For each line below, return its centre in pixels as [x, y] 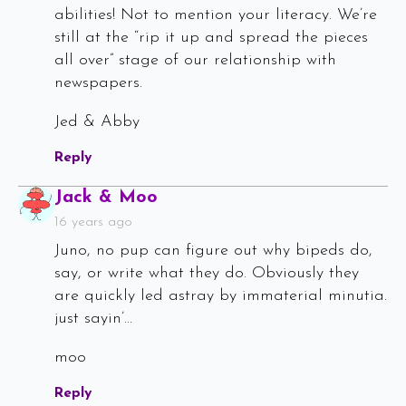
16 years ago [93, 222]
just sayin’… [93, 319]
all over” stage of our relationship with [195, 61]
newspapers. [98, 83]
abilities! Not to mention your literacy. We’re [216, 15]
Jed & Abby [97, 122]
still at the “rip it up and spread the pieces [211, 38]
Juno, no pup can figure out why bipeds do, [213, 251]
